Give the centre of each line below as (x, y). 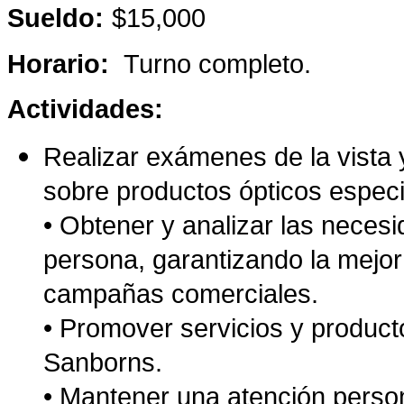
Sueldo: (55, 18)
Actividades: (85, 109)
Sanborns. (103, 363)
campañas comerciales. (181, 294)
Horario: (65, 64)
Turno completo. (217, 64)
